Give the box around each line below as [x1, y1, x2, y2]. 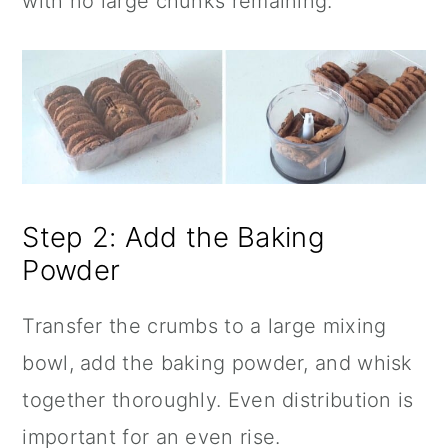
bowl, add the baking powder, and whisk [22, 351, 413, 376]
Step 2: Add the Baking [22, 220, 325, 255]
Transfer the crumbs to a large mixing [22, 314, 387, 339]
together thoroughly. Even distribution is [22, 388, 414, 413]
